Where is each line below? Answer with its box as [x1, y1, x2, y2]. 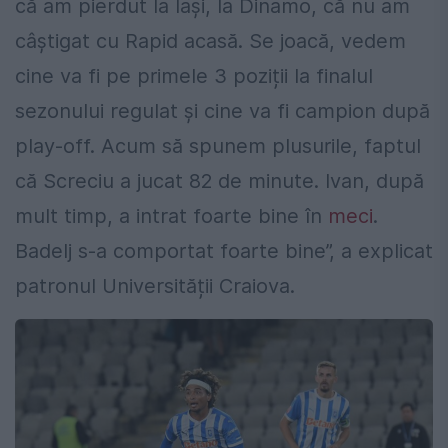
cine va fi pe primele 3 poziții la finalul [15, 64, 373, 89]
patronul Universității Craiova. [15, 274, 295, 299]
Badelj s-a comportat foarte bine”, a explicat [15, 239, 433, 264]
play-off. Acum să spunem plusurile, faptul [15, 134, 421, 159]
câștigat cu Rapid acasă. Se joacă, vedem [15, 29, 406, 54]
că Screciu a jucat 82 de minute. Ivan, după [15, 169, 424, 194]
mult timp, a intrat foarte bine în [15, 204, 328, 229]
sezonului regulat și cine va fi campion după [15, 99, 430, 124]
